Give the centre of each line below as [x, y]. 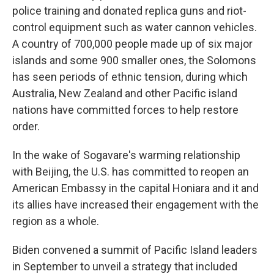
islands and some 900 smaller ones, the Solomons [134, 60]
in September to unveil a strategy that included [125, 266]
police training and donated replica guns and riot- [129, 11]
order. [26, 126]
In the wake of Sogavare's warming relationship [126, 155]
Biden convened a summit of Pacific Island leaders [135, 250]
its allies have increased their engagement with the [135, 205]
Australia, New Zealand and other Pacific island [125, 93]
